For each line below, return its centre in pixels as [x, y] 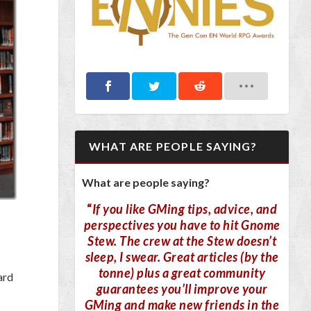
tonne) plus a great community [182, 273]
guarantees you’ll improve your [182, 289]
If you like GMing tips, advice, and [184, 209]
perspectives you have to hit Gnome [182, 225]
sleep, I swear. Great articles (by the [182, 257]
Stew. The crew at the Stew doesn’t [182, 241]
